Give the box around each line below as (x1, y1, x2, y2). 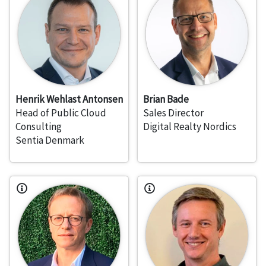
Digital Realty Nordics (143, 120, 236, 134)
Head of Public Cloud (15, 106, 106, 120)
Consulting (15, 120, 62, 134)
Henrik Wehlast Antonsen (15, 93, 123, 106)
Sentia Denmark (15, 134, 84, 147)
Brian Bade (143, 93, 189, 106)
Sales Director (143, 106, 204, 120)
